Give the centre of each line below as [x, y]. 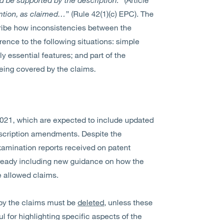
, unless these [128, 202]
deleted [91, 202]
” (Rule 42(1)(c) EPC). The [110, 14]
